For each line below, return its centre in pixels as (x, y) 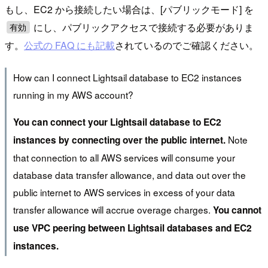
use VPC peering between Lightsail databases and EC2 (132, 228)
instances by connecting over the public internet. (119, 140)
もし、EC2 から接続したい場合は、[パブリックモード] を (129, 9)
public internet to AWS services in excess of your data (124, 192)
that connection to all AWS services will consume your (124, 158)
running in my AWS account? (73, 95)
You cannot (237, 210)
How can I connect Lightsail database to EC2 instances (127, 77)
